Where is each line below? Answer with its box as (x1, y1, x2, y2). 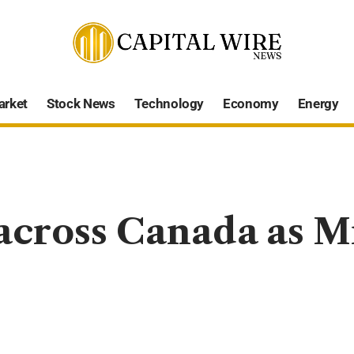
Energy (297, 96, 339, 112)
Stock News (46, 96, 115, 112)
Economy (223, 96, 279, 112)
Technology (134, 96, 205, 112)
